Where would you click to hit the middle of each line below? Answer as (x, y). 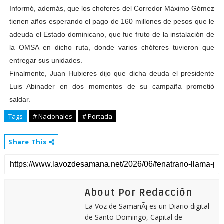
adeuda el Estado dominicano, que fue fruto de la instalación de (112, 34)
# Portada (97, 116)
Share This (28, 142)
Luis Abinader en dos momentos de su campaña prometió (112, 86)
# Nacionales (52, 116)
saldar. (20, 99)
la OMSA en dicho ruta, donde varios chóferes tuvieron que (112, 47)
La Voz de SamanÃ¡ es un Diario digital (147, 206)
